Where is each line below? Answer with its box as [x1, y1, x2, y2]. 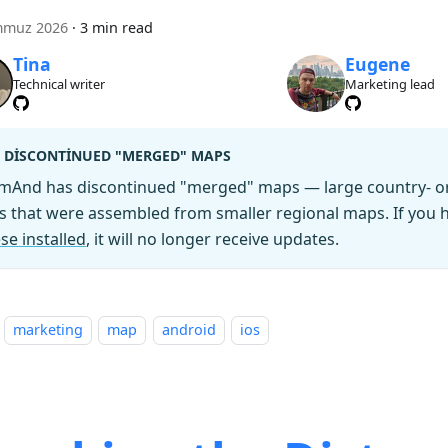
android [161, 320, 216, 340]
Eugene [345, 52, 411, 77]
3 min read [80, 17, 153, 37]
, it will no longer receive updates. [86, 228, 339, 251]
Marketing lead [345, 74, 436, 93]
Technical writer [12, 74, 105, 93]
